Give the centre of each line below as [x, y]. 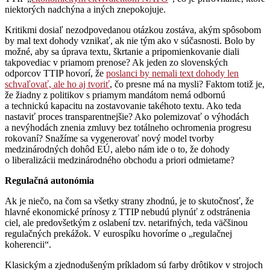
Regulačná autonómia [49, 180]
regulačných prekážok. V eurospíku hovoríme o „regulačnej [118, 233]
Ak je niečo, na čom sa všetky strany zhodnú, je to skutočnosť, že [129, 201]
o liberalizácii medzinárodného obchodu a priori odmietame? [120, 160]
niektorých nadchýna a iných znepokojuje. [85, 9]
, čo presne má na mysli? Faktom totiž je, [187, 84]
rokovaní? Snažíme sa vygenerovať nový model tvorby [109, 138]
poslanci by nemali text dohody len [172, 73]
